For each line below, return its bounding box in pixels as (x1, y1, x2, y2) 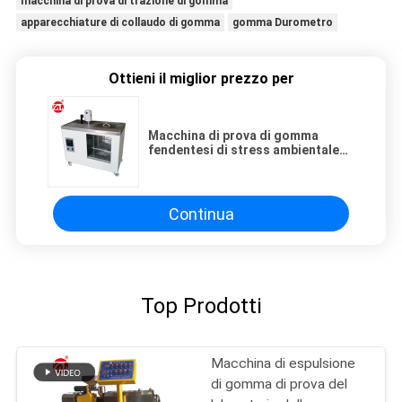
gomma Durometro (232, 16, 333, 30)
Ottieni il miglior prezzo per (108, 70, 294, 88)
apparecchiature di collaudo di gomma (20, 16, 220, 30)
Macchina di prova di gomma (148, 128, 319, 144)
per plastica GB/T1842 (148, 157, 281, 172)
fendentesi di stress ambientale (148, 143, 339, 158)
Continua (168, 204, 234, 223)
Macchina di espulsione (211, 355, 356, 372)
